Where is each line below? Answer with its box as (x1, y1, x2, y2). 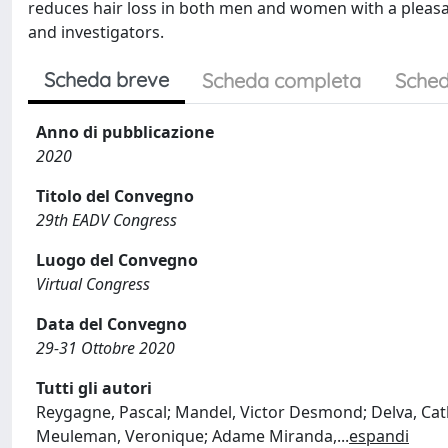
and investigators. (28, 21, 164, 43)
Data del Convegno (36, 313, 187, 335)
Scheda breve (44, 67, 169, 92)
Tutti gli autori (36, 377, 152, 399)
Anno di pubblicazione (36, 121, 214, 143)
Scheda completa (202, 68, 361, 93)
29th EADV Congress (36, 209, 177, 231)
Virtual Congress (36, 273, 150, 295)
